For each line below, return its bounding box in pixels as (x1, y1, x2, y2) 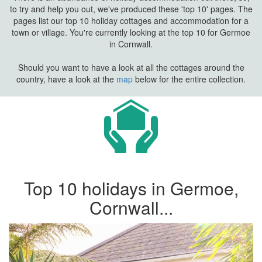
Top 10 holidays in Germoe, (23, 175, 239, 201)
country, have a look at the (16, 73, 116, 85)
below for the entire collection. (133, 73, 246, 85)
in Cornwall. (109, 38, 153, 50)
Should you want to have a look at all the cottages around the (18, 61, 244, 73)
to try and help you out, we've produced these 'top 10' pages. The (9, 3, 253, 15)
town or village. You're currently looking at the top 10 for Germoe (12, 26, 250, 38)
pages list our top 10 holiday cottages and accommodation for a (13, 15, 249, 26)
